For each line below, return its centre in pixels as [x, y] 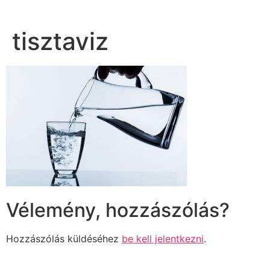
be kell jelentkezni [163, 238]
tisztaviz [60, 42]
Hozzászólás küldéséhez [64, 238]
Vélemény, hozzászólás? [118, 210]
